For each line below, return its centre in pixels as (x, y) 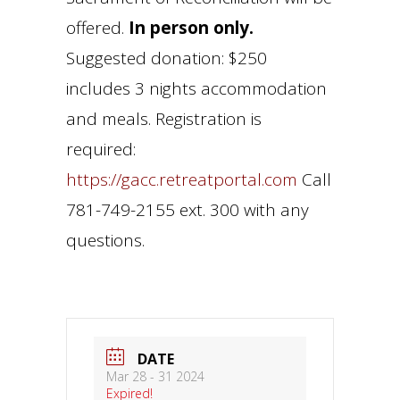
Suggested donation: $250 (167, 58)
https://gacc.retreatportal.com (182, 179)
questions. (105, 240)
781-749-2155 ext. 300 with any (187, 210)
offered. (97, 28)
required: (103, 149)
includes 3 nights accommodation (196, 88)
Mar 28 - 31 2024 (155, 377)
